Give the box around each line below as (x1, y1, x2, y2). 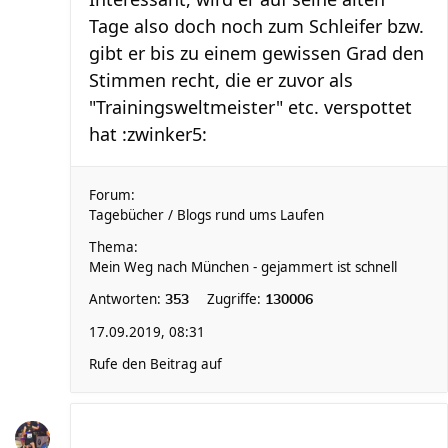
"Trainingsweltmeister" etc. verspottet (89, 95, 412, 119)
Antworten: (89, 290, 165, 308)
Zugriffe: (207, 290, 265, 308)
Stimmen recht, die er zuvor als (89, 68, 353, 92)
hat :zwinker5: (89, 122, 207, 146)
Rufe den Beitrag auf (89, 355, 222, 373)
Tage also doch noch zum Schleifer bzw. (89, 14, 424, 38)
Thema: (89, 238, 138, 256)
